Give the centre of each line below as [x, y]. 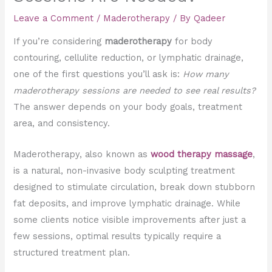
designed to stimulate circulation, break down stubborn [134, 187]
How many [206, 74]
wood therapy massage [202, 154]
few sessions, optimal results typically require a [117, 236]
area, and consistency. [62, 124]
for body [192, 42]
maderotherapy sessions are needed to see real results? [135, 91]
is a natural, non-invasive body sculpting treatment [124, 170]
